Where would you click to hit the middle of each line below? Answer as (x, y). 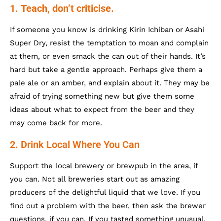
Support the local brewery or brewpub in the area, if (104, 166)
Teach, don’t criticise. (67, 8)
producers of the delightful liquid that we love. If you (105, 192)
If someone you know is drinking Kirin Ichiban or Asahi (107, 30)
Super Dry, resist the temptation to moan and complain (109, 43)
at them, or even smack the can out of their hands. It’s (108, 56)
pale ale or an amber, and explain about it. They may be (110, 83)
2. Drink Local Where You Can (75, 145)
